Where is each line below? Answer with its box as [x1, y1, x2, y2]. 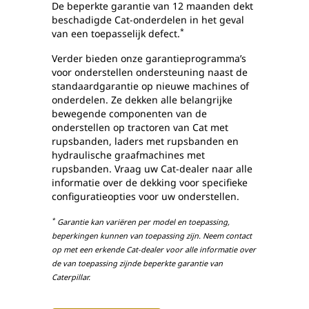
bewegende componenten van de [52, 107, 207, 121]
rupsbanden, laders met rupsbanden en [52, 134, 239, 148]
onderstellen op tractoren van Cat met [52, 121, 228, 134]
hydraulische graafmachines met [52, 148, 205, 162]
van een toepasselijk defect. [52, 27, 180, 41]
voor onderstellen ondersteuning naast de [52, 66, 248, 79]
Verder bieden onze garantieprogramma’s [52, 52, 246, 66]
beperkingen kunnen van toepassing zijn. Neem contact [52, 230, 252, 241]
